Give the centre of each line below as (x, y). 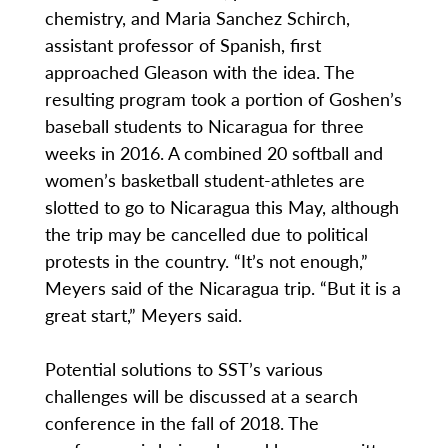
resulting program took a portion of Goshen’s (223, 99)
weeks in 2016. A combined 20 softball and (213, 153)
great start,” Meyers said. (143, 315)
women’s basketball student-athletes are (204, 180)
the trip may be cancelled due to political (206, 234)
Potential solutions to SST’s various (183, 369)
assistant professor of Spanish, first (182, 45)
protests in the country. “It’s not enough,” (206, 261)
